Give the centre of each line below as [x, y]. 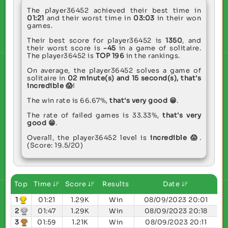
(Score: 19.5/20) [55, 146]
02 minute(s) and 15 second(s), [123, 78]
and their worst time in [89, 18]
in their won [178, 18]
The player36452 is [61, 56]
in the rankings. [152, 56]
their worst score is [65, 48]
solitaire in [47, 78]
